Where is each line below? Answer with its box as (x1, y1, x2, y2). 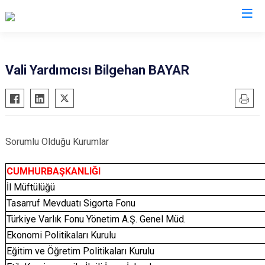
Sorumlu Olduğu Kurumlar (5, 136, 109, 147)
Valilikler (108, 33, 157, 47)
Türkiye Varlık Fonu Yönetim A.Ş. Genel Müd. (7, 214, 186, 225)
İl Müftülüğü (7, 182, 55, 193)
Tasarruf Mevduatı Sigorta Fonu (7, 198, 135, 209)
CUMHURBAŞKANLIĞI (7, 166, 101, 177)
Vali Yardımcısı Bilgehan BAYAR (5, 63, 189, 77)
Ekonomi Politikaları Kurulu (7, 230, 116, 241)
